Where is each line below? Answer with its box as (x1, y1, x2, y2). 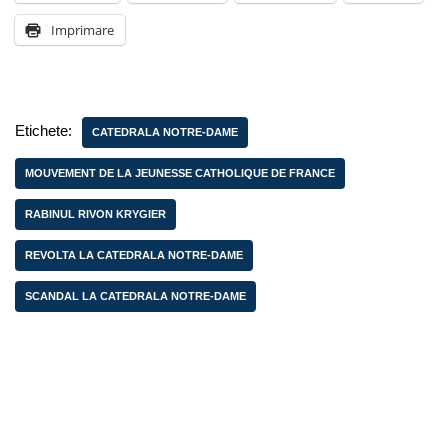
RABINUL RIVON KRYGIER (25, 208, 166, 220)
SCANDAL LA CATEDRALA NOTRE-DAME (25, 290, 246, 302)
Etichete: (15, 122, 72, 139)
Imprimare (51, 21, 114, 39)
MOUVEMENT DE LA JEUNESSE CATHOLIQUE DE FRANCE (25, 167, 335, 179)
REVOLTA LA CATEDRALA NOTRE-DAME (25, 249, 243, 261)
